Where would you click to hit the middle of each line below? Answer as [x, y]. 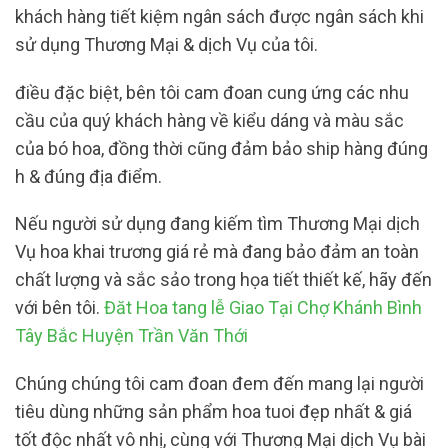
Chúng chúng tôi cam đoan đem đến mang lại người [219, 383]
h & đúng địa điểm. [88, 176]
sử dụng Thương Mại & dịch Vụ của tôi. [166, 45]
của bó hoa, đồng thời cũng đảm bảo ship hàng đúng [221, 148]
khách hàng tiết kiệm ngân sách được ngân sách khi [219, 17]
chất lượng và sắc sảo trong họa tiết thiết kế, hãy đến [223, 280]
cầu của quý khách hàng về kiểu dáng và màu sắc [209, 120]
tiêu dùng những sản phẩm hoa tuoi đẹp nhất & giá [213, 411]
